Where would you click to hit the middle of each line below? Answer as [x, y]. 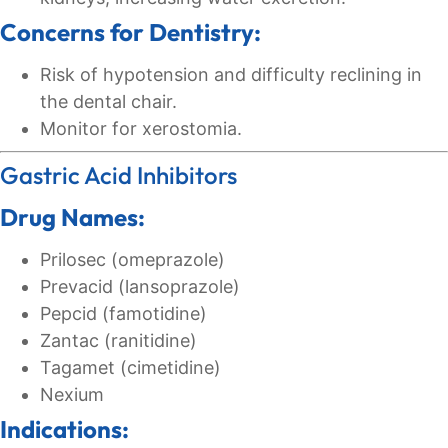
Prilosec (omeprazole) [132, 260]
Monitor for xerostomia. [141, 129]
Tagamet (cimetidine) [130, 368]
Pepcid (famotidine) [123, 314]
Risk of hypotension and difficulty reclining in [231, 75]
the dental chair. [108, 102]
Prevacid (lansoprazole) [140, 287]
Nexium [72, 395]
